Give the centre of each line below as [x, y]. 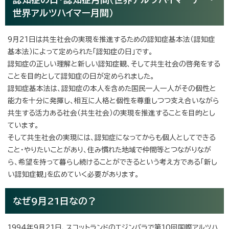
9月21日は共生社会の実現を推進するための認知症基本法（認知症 [111, 39]
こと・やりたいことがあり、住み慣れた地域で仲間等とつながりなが [109, 150]
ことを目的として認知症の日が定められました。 [81, 76]
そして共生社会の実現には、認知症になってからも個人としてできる [112, 137]
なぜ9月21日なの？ [64, 201]
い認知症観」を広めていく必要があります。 [73, 174]
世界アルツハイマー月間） [69, 13]
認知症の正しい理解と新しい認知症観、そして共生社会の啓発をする [114, 64]
